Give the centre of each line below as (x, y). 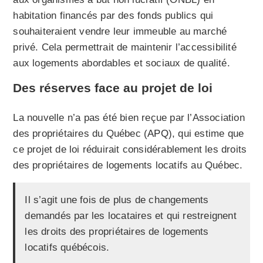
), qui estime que (206, 134)
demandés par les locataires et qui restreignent (131, 216)
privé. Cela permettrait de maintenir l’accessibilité (125, 48)
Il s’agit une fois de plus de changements (117, 200)
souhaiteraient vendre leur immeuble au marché (120, 32)
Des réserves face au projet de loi (113, 88)
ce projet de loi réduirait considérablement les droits (130, 150)
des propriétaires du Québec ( (80, 134)
